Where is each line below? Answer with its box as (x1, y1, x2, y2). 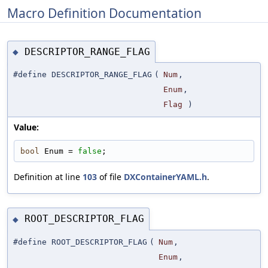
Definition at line (14, 171, 83, 183)
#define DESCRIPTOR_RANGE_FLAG (13, 70, 152, 80)
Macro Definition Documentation (7, 4, 202, 22)
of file (97, 171, 124, 183)
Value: (14, 121, 39, 133)
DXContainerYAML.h (124, 171, 207, 183)
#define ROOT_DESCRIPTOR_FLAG (13, 237, 147, 246)
